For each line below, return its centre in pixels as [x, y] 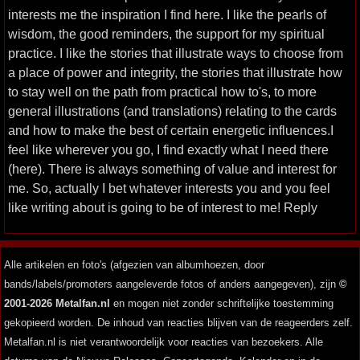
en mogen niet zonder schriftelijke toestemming [222, 303]
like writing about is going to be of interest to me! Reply [163, 207]
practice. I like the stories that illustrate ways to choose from [176, 53]
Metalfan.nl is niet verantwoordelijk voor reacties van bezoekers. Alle [164, 342]
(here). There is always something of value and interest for [172, 169]
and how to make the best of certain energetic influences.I [171, 130]
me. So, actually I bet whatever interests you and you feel [169, 188]
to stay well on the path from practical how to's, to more [162, 92]
